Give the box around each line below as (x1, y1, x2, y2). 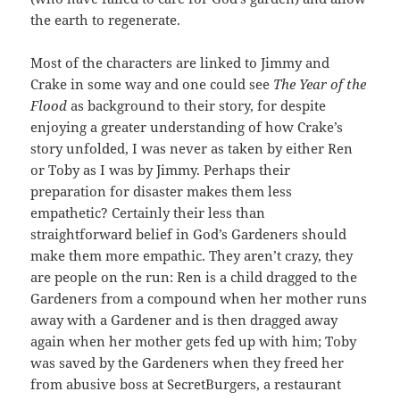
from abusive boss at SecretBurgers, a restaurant (30, 374, 342, 393)
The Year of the (273, 74, 367, 93)
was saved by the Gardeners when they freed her (30, 353, 345, 371)
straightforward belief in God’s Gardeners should (30, 224, 347, 243)
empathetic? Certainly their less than (30, 203, 266, 221)
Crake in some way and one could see (30, 74, 274, 93)
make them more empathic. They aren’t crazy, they (30, 246, 354, 264)
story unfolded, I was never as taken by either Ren (30, 138, 354, 157)
